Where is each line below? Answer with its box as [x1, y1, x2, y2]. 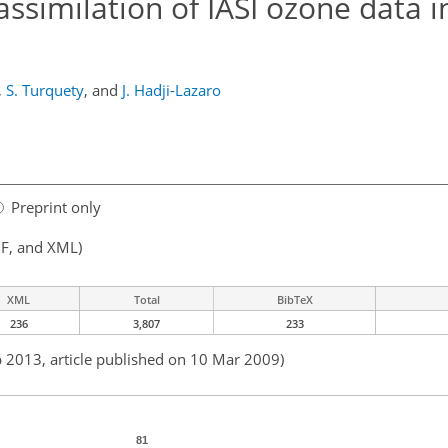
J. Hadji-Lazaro [122, 80, 221, 100]
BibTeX [276, 292, 313, 308]
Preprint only [11, 197, 101, 218]
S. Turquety [6, 80, 84, 100]
